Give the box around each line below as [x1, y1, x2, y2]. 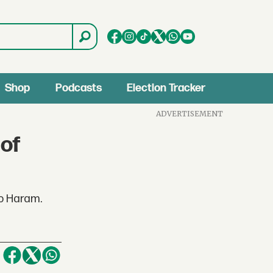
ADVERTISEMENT [156, 108, 224, 118]
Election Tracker [127, 82, 206, 94]
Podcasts [55, 82, 102, 94]
